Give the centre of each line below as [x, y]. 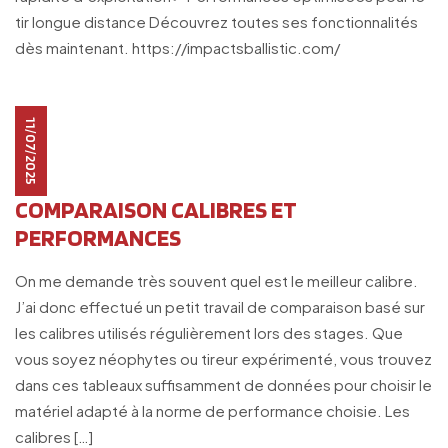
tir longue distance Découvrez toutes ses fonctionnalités [216, 21]
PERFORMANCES [98, 237]
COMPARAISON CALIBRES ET [156, 209]
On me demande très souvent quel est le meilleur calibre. [216, 280]
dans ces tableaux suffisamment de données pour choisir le [223, 384]
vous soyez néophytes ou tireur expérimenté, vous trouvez [223, 358]
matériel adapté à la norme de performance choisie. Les [212, 410]
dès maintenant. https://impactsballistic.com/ [177, 47]
